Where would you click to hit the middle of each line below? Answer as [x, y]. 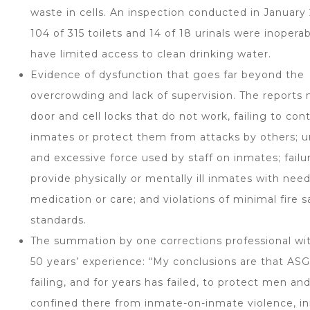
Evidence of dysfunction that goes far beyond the [167, 75]
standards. [58, 220]
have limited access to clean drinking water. [151, 54]
